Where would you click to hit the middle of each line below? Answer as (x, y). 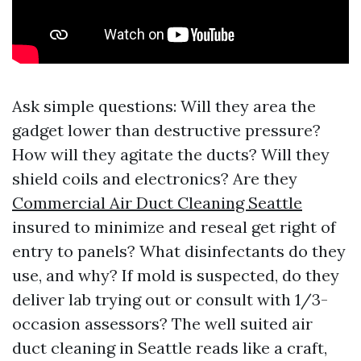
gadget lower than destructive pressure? (166, 131)
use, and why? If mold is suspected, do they (176, 276)
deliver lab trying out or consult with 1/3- (170, 300)
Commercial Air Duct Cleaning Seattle (157, 203)
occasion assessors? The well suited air (162, 324)
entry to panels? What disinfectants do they (179, 251)
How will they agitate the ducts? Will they (171, 155)
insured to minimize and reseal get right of (174, 227)
